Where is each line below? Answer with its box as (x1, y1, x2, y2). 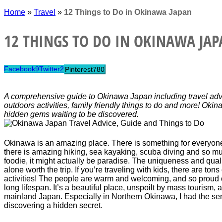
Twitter (39, 65, 60, 73)
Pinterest (65, 65, 93, 74)
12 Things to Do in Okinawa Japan (64, 8, 192, 16)
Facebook (4, 65, 35, 73)
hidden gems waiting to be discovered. (4, 110, 139, 119)
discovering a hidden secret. (4, 201, 103, 210)
